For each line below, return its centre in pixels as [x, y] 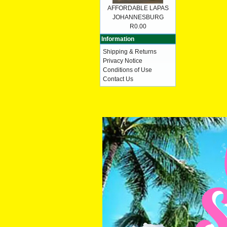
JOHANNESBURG [138, 17]
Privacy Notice [123, 61]
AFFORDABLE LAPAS [138, 8]
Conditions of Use [127, 70]
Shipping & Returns [130, 52]
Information [118, 39]
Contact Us [118, 79]
